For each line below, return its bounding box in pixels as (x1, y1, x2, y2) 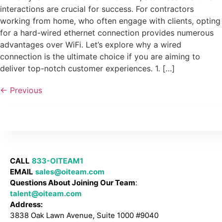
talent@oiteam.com (10, 189, 82, 199)
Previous (7, 85, 42, 96)
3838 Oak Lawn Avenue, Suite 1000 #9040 (10, 211, 159, 221)
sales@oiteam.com (35, 167, 105, 177)
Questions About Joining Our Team (10, 178, 135, 188)
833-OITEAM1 (32, 156, 83, 166)
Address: (10, 200, 43, 210)
